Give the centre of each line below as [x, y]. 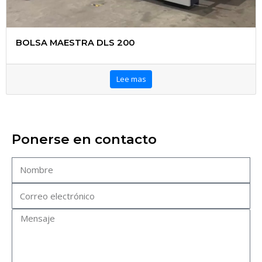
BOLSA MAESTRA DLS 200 [75, 43]
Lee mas [131, 79]
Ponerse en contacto [84, 139]
